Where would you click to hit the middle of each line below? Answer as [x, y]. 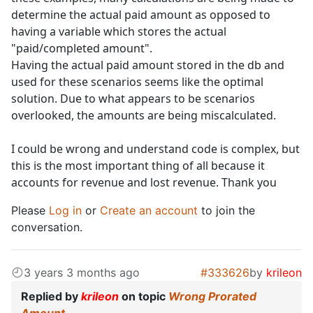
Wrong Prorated [212, 297]
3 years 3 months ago [82, 273]
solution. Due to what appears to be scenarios [133, 99]
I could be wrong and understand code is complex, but [155, 149]
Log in [65, 211]
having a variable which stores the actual [119, 32]
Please [30, 211]
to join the [226, 211]
